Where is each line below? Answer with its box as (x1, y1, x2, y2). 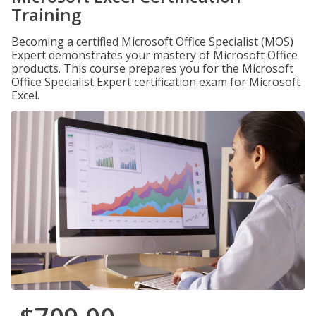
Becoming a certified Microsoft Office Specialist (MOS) (11, 34, 293, 49)
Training (11, 3, 81, 26)
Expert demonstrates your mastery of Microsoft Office (11, 47, 298, 63)
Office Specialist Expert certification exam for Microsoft (11, 74, 300, 90)
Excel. (11, 87, 39, 103)
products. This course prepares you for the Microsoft (11, 61, 293, 76)
